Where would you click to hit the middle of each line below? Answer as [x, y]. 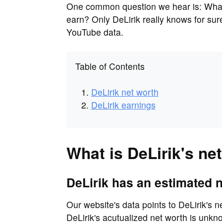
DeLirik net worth [125, 92]
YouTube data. [95, 32]
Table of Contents [110, 66]
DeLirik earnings [123, 105]
